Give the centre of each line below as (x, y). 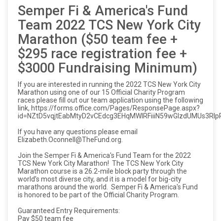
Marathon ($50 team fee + (98, 39)
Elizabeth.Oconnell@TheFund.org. (70, 140)
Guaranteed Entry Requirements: (69, 211)
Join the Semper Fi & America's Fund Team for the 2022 (104, 155)
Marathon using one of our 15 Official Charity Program (101, 92)
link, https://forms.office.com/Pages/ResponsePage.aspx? (109, 108)
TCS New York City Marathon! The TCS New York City (101, 163)
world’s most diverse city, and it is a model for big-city (100, 179)
